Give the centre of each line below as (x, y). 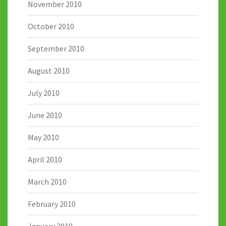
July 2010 (44, 93)
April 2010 (45, 160)
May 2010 (43, 137)
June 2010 (45, 115)
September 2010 (56, 49)
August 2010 (49, 71)
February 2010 (52, 204)
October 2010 (51, 26)
